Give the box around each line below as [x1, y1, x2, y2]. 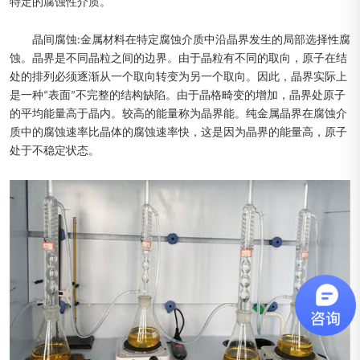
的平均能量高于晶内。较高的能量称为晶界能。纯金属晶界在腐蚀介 [10, 108, 347, 121]
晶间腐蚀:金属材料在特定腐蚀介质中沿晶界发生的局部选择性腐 [32, 35, 350, 47]
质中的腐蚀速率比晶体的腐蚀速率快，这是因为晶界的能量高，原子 [10, 127, 347, 140]
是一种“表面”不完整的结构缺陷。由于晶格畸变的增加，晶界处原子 [10, 90, 346, 103]
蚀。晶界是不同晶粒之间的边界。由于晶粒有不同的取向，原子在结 [10, 53, 347, 66]
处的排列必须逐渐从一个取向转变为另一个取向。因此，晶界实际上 [10, 72, 347, 84]
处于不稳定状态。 [10, 145, 100, 158]
